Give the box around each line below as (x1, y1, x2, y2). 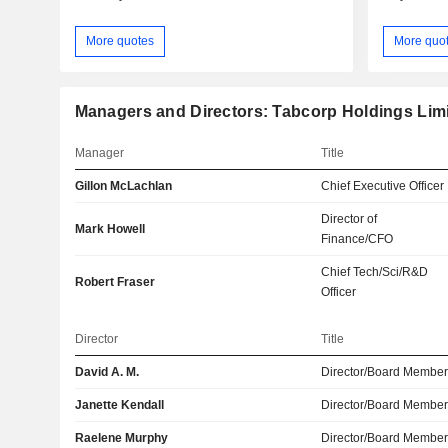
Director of (321, 211, 378, 226)
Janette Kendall (74, 397, 164, 412)
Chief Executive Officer (321, 178, 445, 193)
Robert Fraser (74, 274, 155, 289)
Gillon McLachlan (74, 178, 172, 193)
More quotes (85, 33, 154, 48)
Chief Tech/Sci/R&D (321, 264, 429, 279)
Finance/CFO (321, 231, 394, 246)
